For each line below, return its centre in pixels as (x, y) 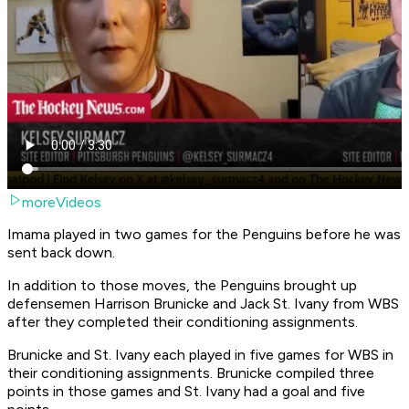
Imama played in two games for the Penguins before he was (204, 235)
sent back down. (63, 253)
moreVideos (62, 203)
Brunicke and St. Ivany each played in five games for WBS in (200, 355)
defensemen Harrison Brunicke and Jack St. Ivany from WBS (203, 304)
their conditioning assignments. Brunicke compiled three (191, 373)
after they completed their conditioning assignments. (184, 322)
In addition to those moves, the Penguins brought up (182, 286)
